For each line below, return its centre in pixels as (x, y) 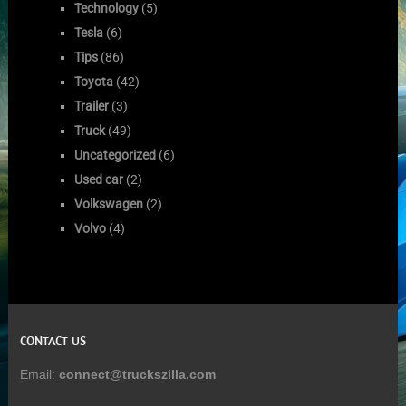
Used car (99, 179)
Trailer (92, 106)
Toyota (94, 81)
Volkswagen (109, 203)
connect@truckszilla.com (137, 374)
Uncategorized (116, 155)
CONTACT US (53, 340)
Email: (39, 374)
